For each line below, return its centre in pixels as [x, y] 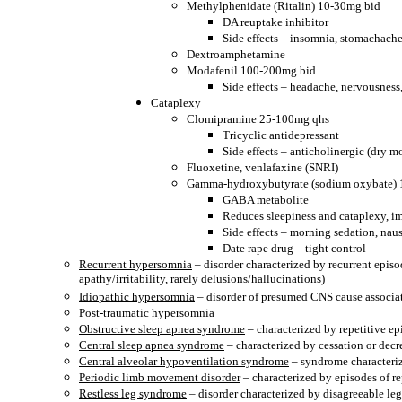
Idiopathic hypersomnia [137, 297]
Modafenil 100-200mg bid [251, 70]
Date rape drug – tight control [294, 248]
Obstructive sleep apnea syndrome [162, 329]
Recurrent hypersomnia [135, 264]
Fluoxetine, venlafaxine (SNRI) [262, 167]
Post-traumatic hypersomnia [147, 313]
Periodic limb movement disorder [160, 377]
